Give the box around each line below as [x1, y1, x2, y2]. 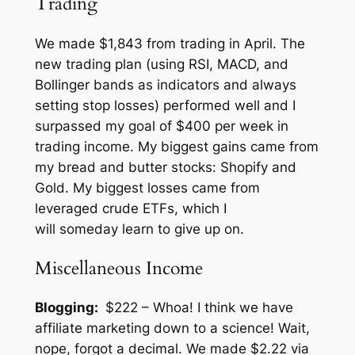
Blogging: [34, 299, 101, 315]
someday [59, 220, 118, 237]
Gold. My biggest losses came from [34, 179, 260, 196]
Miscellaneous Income [34, 255, 203, 281]
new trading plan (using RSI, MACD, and [34, 55, 288, 72]
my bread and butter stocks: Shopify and [34, 158, 296, 175]
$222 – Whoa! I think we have [101, 299, 293, 315]
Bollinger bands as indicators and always [34, 76, 296, 93]
